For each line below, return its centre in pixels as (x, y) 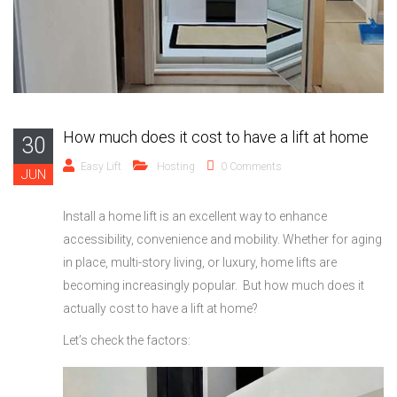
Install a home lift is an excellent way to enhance (195, 216)
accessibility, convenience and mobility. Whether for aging (222, 239)
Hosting (176, 166)
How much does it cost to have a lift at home (216, 136)
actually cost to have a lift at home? (162, 308)
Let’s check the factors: (127, 340)
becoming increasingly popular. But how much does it (214, 285)
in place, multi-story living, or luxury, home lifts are (200, 262)
